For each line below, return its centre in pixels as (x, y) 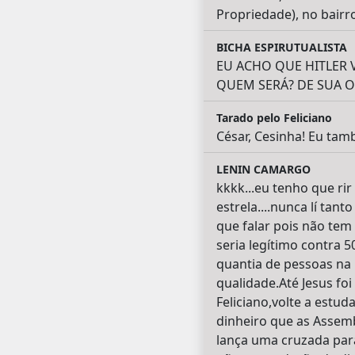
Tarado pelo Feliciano (274, 118)
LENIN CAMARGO (263, 170)
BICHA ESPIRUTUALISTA (281, 48)
